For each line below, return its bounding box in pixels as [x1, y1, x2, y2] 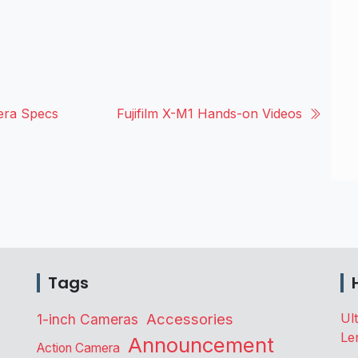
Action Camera [37, 340, 120, 356]
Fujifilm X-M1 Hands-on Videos [117, 105, 302, 121]
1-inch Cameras [37, 311, 138, 328]
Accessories [146, 310, 233, 328]
